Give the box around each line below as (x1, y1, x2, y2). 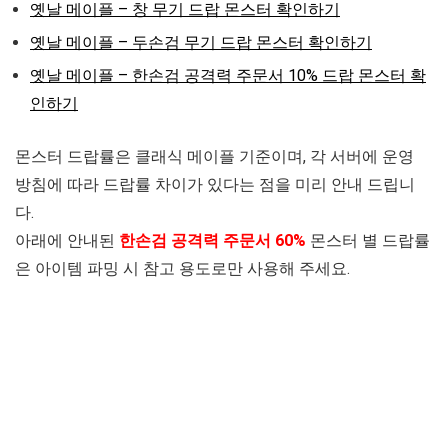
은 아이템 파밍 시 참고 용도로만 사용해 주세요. (15, 259, 350, 279)
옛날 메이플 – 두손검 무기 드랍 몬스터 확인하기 (30, 33, 372, 53)
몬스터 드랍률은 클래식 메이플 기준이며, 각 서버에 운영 (15, 147, 414, 167)
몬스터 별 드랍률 (306, 231, 430, 251)
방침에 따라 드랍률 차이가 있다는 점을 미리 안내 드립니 (15, 175, 415, 195)
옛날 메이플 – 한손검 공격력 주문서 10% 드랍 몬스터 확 (30, 66, 426, 86)
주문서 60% (219, 231, 306, 251)
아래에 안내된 (15, 231, 119, 251)
